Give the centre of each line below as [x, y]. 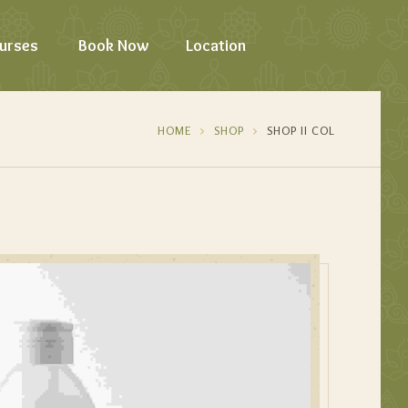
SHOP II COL [301, 131]
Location [215, 46]
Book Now [113, 46]
